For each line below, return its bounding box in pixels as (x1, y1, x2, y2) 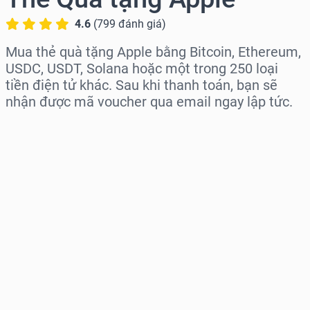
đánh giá (118, 17, 162, 31)
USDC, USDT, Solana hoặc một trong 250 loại (6, 60, 278, 77)
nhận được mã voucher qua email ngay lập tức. (6, 93, 293, 111)
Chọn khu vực (6, 121, 81, 136)
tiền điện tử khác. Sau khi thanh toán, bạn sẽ (6, 77, 277, 94)
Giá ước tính (6, 240, 72, 255)
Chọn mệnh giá (6, 181, 89, 196)
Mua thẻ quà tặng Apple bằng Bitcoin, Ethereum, (6, 44, 301, 61)
